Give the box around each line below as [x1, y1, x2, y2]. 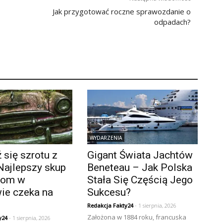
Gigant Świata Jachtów [87, 149, 193, 161]
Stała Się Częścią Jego [87, 173, 193, 186]
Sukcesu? [87, 186, 131, 198]
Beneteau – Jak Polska [87, 161, 192, 173]
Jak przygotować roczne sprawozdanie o [53, 6, 191, 17]
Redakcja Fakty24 [87, 201, 133, 209]
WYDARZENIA [89, 134, 122, 141]
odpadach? [154, 17, 191, 27]
